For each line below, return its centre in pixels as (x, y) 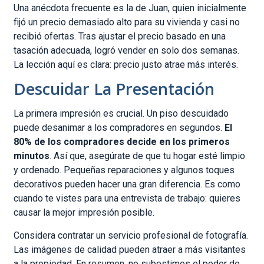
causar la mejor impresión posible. (84, 213)
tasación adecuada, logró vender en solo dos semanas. (127, 51)
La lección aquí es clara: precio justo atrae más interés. (126, 65)
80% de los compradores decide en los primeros (122, 142)
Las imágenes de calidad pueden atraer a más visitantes (130, 249)
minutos (32, 156)
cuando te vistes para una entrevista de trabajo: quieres (127, 199)
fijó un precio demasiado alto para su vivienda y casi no (127, 22)
